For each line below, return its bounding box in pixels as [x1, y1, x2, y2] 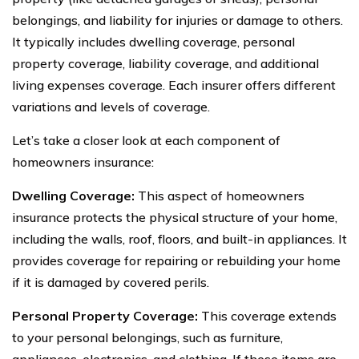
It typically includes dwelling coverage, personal [12, 33, 295, 50]
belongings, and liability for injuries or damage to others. [12, 11, 343, 28]
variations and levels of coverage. [12, 98, 210, 115]
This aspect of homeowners [135, 187, 305, 204]
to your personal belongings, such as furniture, [12, 329, 283, 345]
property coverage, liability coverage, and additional [12, 54, 319, 71]
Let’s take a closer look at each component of [12, 131, 280, 148]
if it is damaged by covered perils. [12, 273, 209, 290]
